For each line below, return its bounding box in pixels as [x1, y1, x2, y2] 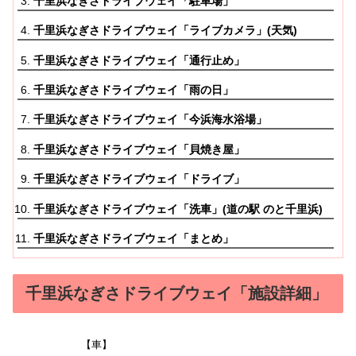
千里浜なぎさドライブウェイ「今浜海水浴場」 [33, 113, 268, 126]
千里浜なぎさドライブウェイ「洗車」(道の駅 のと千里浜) [33, 202, 323, 215]
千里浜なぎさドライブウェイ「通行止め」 [33, 53, 246, 67]
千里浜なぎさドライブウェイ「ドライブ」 [33, 172, 246, 186]
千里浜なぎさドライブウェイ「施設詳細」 [25, 284, 327, 302]
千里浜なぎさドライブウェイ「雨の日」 [33, 83, 234, 96]
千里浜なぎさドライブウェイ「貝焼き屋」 [33, 142, 246, 156]
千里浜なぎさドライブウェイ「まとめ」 [33, 231, 234, 245]
